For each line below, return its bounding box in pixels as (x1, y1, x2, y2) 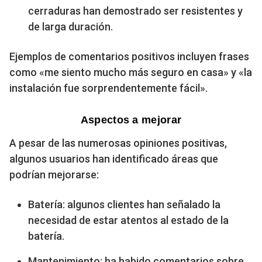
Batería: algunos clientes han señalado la (28, 198, 220, 211)
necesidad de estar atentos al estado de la (28, 213, 229, 226)
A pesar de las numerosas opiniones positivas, (9, 136, 227, 149)
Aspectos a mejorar (80, 113, 182, 126)
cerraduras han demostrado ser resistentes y (28, 4, 243, 17)
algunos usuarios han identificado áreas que (9, 152, 218, 165)
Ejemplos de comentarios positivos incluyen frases (9, 50, 249, 63)
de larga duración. (28, 20, 113, 33)
